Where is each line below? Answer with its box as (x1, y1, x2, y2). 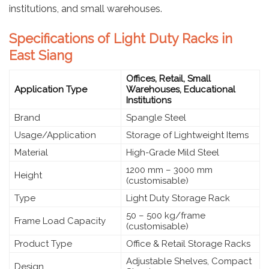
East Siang (9, 47, 73, 63)
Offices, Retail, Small (126, 73, 211, 84)
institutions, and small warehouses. (9, 2, 162, 14)
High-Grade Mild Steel (126, 147, 219, 158)
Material (14, 147, 48, 158)
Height (14, 169, 42, 181)
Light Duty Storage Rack (126, 192, 230, 204)
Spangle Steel (126, 112, 186, 123)
